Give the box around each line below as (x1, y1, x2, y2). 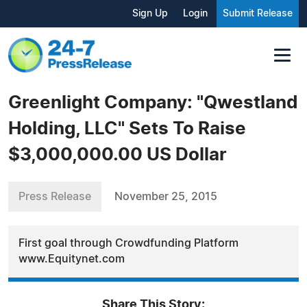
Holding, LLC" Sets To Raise (8, 119, 246, 138)
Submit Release (223, 9, 293, 19)
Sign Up (132, 9, 168, 19)
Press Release (19, 191, 91, 202)
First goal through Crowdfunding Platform (19, 237, 238, 249)
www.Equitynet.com (19, 253, 125, 265)
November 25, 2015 (114, 191, 217, 202)
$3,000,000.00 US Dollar (8, 145, 227, 164)
